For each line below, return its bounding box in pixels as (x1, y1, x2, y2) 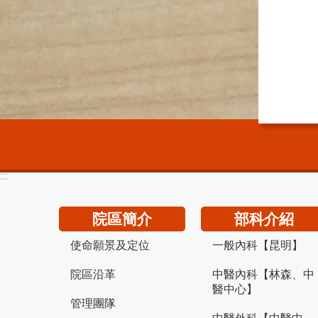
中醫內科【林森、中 (212, 268, 314, 280)
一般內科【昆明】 (212, 239, 303, 251)
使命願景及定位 (70, 239, 150, 251)
